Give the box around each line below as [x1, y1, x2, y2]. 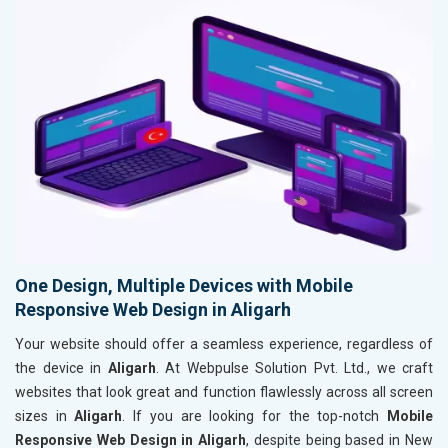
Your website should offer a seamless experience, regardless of [15, 335, 433, 352]
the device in [15, 359, 108, 376]
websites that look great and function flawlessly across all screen [15, 383, 433, 400]
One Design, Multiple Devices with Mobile [15, 274, 353, 296]
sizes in [15, 407, 75, 424]
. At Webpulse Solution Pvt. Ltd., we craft [155, 359, 433, 376]
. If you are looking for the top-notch [122, 407, 388, 424]
